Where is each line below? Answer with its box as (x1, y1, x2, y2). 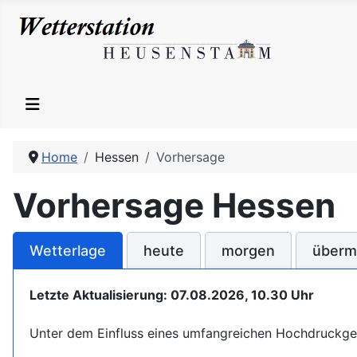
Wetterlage (29, 242, 106, 259)
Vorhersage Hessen (13, 185, 335, 226)
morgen (222, 242, 275, 259)
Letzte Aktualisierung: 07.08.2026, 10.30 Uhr (29, 287, 314, 303)
